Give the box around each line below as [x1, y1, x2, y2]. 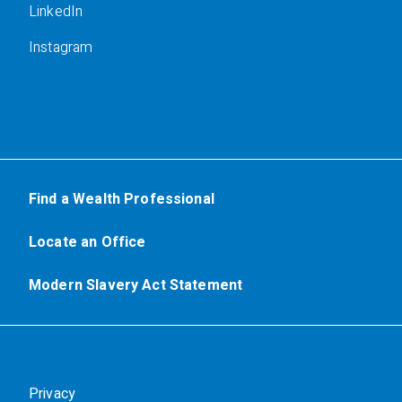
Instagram [29, 37, 93, 58]
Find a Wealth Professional [29, 188, 214, 210]
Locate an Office [29, 232, 146, 253]
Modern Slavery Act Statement [29, 275, 243, 296]
